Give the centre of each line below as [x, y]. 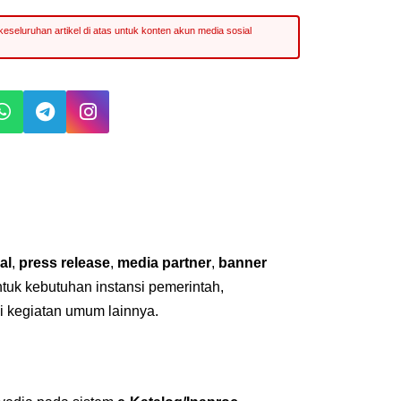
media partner [164, 262]
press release [64, 262]
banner [242, 262]
